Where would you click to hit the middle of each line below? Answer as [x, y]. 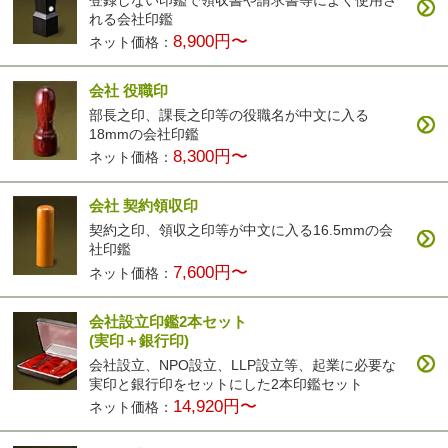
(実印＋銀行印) [139, 340]
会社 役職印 [129, 90]
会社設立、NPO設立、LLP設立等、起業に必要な [243, 364]
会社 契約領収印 [144, 206]
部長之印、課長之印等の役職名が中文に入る [229, 115]
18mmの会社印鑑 [144, 134]
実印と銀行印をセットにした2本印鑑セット [226, 383]
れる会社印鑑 [131, 18]
